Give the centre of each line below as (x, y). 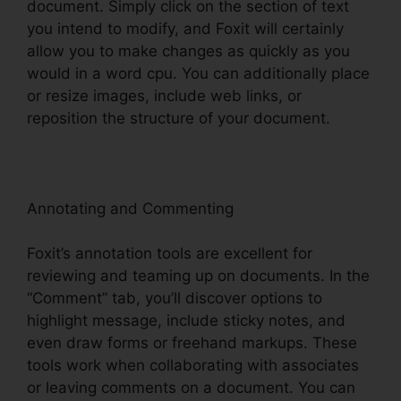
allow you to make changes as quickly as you (188, 51)
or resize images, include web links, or (164, 95)
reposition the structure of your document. (179, 118)
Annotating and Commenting (130, 208)
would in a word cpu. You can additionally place (198, 73)
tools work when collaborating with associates (193, 366)
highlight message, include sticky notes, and (186, 321)
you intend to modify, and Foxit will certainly (185, 28)
